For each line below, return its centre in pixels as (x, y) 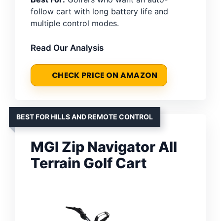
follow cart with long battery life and (99, 11)
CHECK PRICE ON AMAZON (105, 75)
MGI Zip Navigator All (104, 147)
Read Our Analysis (67, 48)
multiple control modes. (75, 23)
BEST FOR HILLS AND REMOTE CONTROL (85, 116)
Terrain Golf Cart (89, 163)
